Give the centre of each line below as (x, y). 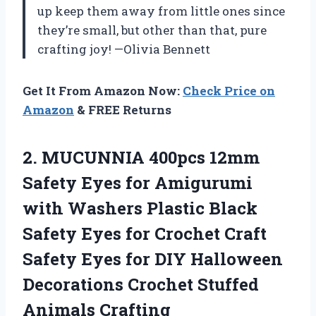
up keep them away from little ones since (161, 11)
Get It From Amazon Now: (103, 90)
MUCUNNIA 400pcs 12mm (151, 157)
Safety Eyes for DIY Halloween (153, 259)
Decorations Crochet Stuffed (141, 284)
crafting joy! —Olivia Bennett (124, 49)
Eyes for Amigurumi (165, 182)
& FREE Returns (123, 109)
